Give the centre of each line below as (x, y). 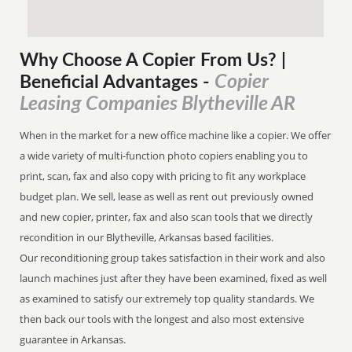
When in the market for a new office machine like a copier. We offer (176, 135)
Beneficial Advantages (112, 82)
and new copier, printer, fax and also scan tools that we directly (167, 217)
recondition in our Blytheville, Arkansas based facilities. (148, 237)
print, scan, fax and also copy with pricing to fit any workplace (163, 176)
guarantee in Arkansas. (73, 339)
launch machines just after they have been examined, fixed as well (174, 278)
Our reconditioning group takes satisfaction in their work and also (173, 258)
